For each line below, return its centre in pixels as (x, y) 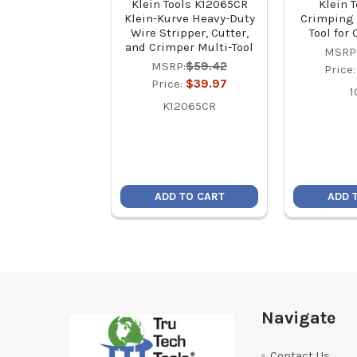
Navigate (298, 318)
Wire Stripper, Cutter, (189, 33)
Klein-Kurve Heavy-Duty (189, 18)
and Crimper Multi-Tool (190, 47)
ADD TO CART (189, 197)
